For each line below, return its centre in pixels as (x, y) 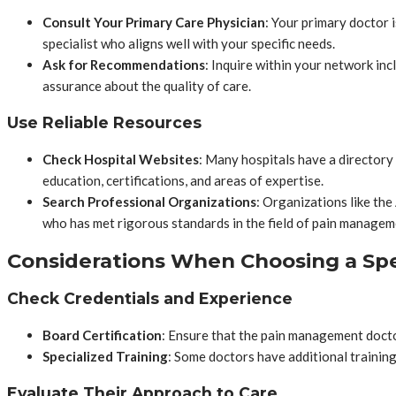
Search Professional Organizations (149, 202)
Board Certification (102, 335)
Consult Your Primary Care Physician (154, 23)
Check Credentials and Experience (150, 298)
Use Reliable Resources (104, 122)
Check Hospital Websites (121, 160)
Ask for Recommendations (124, 65)
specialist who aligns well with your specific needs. (189, 44)
